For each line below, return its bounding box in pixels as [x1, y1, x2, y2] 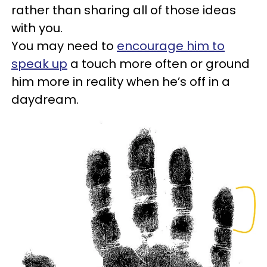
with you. [11, 20, 63, 37]
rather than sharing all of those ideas [11, 2, 236, 19]
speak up [11, 55, 67, 73]
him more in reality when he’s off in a [11, 73, 230, 91]
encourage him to [117, 38, 225, 55]
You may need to [11, 38, 117, 55]
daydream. [11, 91, 79, 108]
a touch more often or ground [67, 55, 250, 73]
